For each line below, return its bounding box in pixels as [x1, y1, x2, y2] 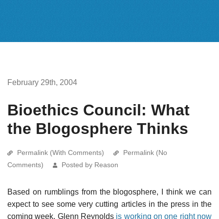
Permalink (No [123, 148, 167, 156]
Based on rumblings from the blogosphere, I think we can [7, 187, 212, 196]
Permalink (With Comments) [17, 148, 104, 156]
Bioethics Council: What [7, 101, 190, 119]
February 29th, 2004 [7, 78, 77, 87]
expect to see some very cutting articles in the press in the [7, 199, 212, 208]
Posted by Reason [62, 160, 118, 169]
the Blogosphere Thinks [7, 119, 188, 137]
